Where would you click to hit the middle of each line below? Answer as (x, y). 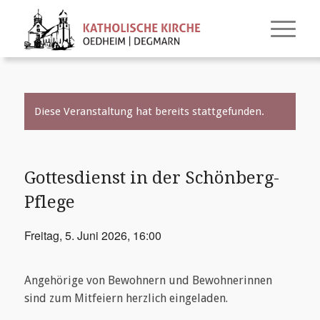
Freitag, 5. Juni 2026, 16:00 (92, 235)
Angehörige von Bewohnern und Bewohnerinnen (148, 280)
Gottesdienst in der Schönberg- (151, 178)
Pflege (49, 202)
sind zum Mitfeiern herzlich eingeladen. (126, 298)
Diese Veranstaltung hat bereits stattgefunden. (149, 111)
